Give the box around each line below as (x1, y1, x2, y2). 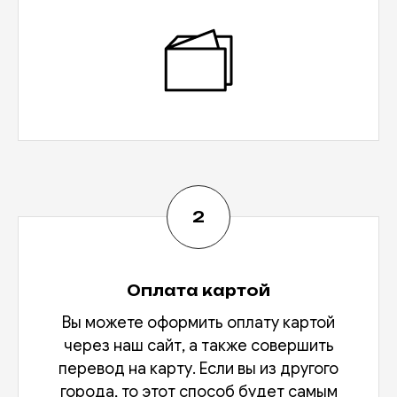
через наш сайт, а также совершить (63, 336, 334, 356)
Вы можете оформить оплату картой (62, 313, 335, 333)
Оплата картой (127, 282, 270, 300)
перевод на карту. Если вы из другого (58, 359, 339, 379)
